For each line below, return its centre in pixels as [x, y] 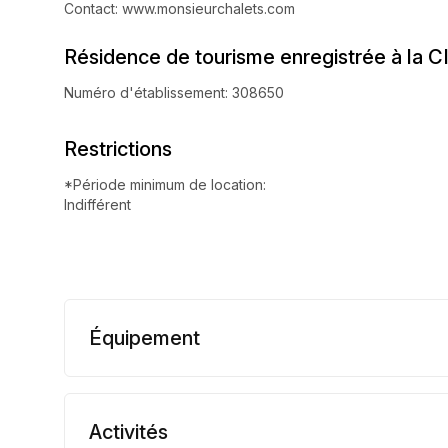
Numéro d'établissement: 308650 [174, 92]
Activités [128, 431]
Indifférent [97, 204]
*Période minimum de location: [165, 184]
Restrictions [118, 148]
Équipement [144, 337]
